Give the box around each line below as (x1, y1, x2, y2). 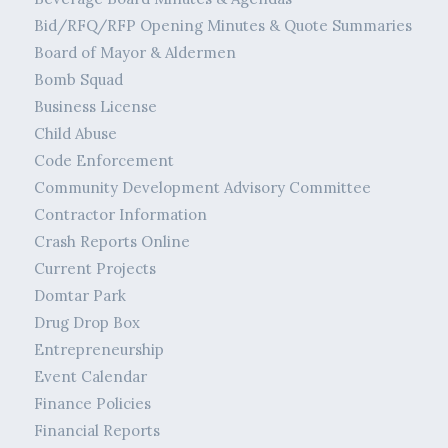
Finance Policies (33, 394, 151, 414)
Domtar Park (33, 286, 126, 306)
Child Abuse (33, 124, 117, 144)
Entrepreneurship (33, 340, 164, 360)
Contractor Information (33, 205, 207, 225)
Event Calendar (33, 367, 147, 387)
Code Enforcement (33, 151, 174, 171)
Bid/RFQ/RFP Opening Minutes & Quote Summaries (33, 16, 412, 36)
